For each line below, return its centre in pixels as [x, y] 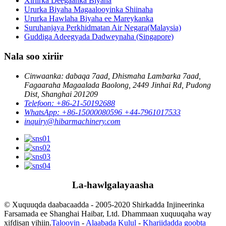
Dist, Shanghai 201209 [61, 94]
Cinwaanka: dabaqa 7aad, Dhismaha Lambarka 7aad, [112, 76]
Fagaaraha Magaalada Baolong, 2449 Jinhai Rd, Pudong [118, 85]
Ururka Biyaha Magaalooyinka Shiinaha [89, 10]
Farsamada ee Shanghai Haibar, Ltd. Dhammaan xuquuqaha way [108, 214]
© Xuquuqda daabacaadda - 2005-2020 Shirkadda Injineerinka [104, 205]
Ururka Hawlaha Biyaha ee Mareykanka [89, 19]
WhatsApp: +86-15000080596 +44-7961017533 [102, 112]
